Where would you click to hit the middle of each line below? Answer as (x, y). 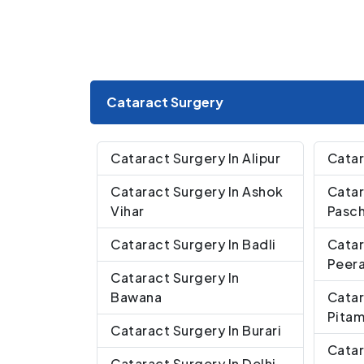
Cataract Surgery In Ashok (197, 191)
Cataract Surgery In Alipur (195, 158)
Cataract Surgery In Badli (193, 244)
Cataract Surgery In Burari (196, 330)
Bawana (136, 297)
